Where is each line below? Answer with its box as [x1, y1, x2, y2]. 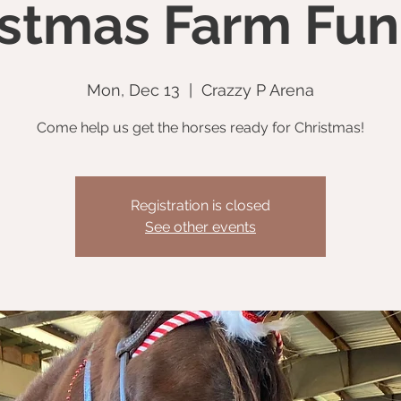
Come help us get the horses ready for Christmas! [37, 119, 364, 136]
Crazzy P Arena [201, 81, 314, 99]
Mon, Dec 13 [87, 81, 180, 99]
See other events [145, 218, 256, 235]
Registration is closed [131, 197, 270, 214]
